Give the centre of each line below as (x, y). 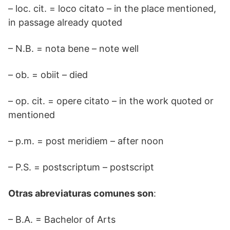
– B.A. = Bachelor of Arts (62, 219)
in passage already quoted (65, 22)
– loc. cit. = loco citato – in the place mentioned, (112, 8)
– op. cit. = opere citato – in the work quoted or (111, 101)
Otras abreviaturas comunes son (81, 193)
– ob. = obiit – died (48, 75)
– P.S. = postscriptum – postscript (81, 167)
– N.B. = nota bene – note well (73, 49)
